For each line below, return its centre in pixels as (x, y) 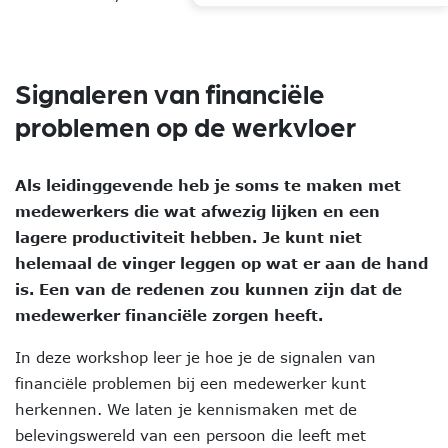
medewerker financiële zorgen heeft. (169, 315)
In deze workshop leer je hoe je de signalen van (195, 357)
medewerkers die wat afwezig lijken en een (197, 211)
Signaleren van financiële (170, 93)
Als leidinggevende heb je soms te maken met (208, 185)
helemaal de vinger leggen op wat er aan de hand (221, 263)
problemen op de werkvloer (185, 126)
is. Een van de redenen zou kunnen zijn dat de (208, 289)
